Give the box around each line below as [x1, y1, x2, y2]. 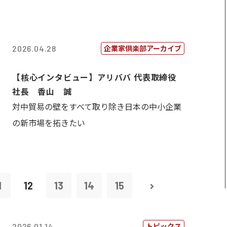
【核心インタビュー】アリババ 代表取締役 [12, 71, 176, 83]
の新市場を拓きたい [12, 117, 85, 129]
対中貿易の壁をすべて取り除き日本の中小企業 [12, 100, 181, 112]
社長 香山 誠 [12, 85, 72, 97]
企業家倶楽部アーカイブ [104, 43, 181, 53]
